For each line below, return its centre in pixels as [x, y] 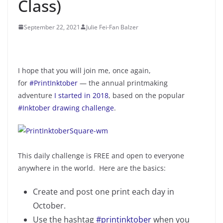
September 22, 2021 [52, 27]
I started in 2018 [81, 95]
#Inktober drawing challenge [66, 108]
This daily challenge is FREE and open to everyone [101, 155]
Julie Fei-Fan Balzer [112, 27]
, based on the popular [147, 95]
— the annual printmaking [123, 83]
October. [49, 205]
